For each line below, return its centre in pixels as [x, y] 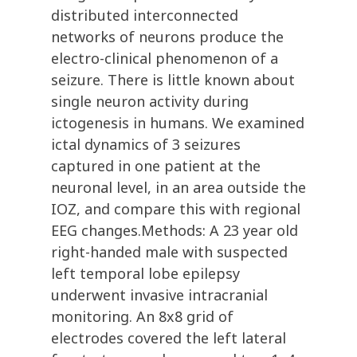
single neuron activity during [150, 102]
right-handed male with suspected [169, 252]
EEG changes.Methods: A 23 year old [175, 231]
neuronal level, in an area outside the [178, 188]
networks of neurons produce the [167, 37]
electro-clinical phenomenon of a [165, 59]
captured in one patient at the [156, 166]
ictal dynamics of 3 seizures [146, 145]
